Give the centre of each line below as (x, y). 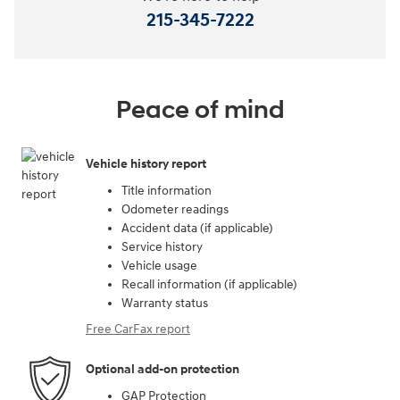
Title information (167, 190)
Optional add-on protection (162, 370)
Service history (162, 246)
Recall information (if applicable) (209, 284)
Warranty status (165, 303)
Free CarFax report (138, 329)
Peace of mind (200, 110)
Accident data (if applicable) (197, 228)
